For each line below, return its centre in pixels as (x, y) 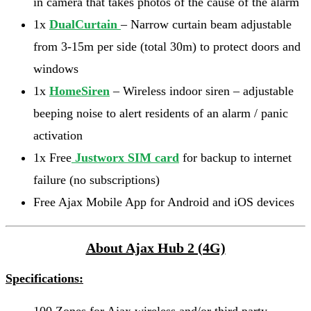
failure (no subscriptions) (96, 179)
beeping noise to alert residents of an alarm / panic (161, 113)
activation (58, 135)
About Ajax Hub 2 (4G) (155, 248)
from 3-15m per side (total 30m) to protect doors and (167, 46)
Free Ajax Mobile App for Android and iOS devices (164, 202)
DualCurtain (83, 24)
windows (56, 68)
